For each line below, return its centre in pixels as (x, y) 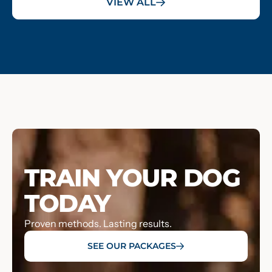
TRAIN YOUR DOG (132, 178)
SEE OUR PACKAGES (132, 246)
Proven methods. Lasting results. (98, 224)
